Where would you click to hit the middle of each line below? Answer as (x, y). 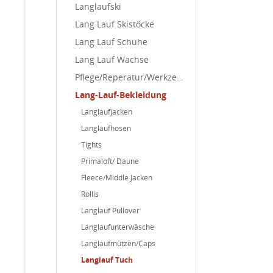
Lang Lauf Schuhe (111, 42)
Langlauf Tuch (107, 260)
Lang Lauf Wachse (112, 59)
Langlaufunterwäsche (118, 227)
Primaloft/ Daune (110, 161)
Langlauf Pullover (110, 211)
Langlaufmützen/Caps (118, 243)
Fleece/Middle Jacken (117, 178)
